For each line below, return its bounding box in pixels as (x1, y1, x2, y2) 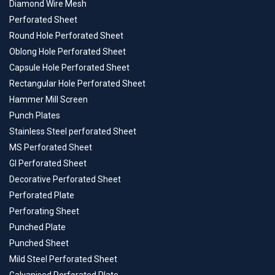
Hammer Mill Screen (9, 95, 88, 105)
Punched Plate (9, 222, 66, 233)
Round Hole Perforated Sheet (9, 31, 123, 41)
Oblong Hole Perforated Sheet (9, 47, 126, 57)
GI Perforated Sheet (9, 158, 87, 169)
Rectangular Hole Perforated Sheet (9, 79, 145, 89)
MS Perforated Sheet (9, 142, 92, 153)
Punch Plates (9, 110, 60, 121)
